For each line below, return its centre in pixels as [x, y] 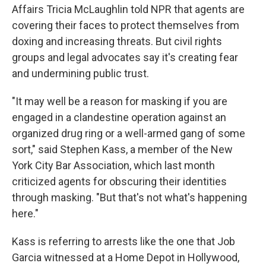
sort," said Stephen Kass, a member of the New [122, 149]
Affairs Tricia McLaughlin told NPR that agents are [128, 9]
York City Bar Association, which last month [113, 165]
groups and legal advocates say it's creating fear [125, 57]
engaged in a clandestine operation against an [119, 117]
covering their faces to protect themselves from [126, 25]
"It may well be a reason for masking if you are [120, 101]
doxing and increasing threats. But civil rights [117, 41]
